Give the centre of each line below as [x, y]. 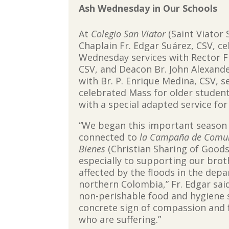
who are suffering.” [120, 219]
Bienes [92, 148]
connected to [109, 137]
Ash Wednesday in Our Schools [148, 8]
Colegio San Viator [129, 33]
